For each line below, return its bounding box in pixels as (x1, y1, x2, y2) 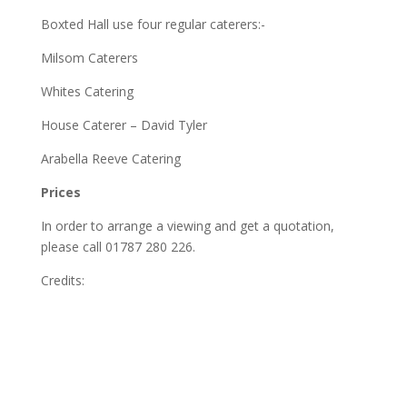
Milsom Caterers (40, 48, 138, 66)
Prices (40, 183, 81, 201)
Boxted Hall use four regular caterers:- (40, 15, 265, 33)
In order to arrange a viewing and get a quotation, (40, 216, 334, 234)
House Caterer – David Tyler (40, 115, 207, 134)
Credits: (40, 271, 84, 289)
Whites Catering (40, 82, 134, 100)
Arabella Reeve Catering (40, 149, 181, 167)
